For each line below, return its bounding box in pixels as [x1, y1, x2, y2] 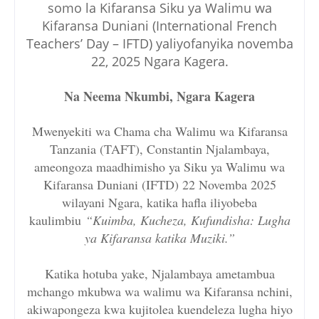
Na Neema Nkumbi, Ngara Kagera [64, 87, 255, 106]
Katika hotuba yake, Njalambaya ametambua [44, 265, 275, 283]
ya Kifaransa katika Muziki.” [84, 229, 235, 247]
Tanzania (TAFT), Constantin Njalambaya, [49, 140, 270, 158]
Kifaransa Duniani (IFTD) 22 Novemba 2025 [43, 176, 276, 194]
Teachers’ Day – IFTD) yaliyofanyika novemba [26, 35, 293, 53]
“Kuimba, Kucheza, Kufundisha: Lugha [85, 211, 291, 229]
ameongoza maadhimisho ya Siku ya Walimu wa [34, 158, 285, 176]
